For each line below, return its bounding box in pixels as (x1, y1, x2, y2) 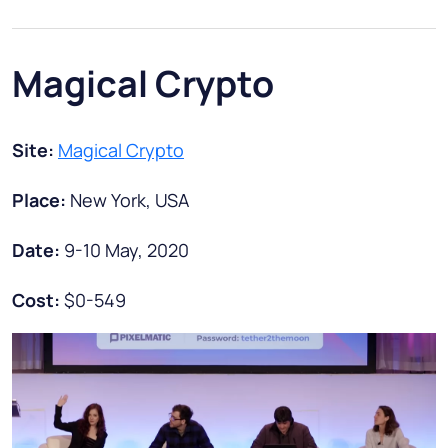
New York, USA (70, 188, 189, 213)
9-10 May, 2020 (64, 238, 189, 263)
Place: (12, 188, 70, 213)
